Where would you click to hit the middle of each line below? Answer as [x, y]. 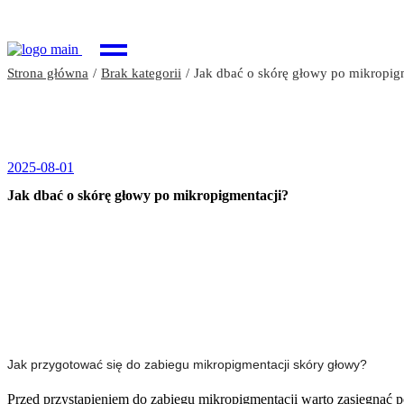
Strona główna [48, 73]
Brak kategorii [141, 73]
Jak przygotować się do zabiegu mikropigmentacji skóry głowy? [187, 364]
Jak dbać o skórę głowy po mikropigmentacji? [148, 196]
